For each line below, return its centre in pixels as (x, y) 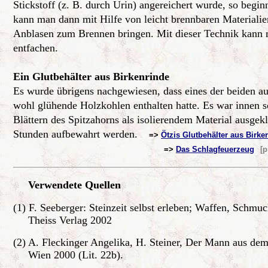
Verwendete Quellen (67, 185)
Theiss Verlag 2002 (63, 220)
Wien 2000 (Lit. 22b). (68, 255)
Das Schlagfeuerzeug (215, 149)
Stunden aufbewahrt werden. (80, 134)
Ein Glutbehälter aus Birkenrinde (91, 77)
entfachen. (37, 48)
